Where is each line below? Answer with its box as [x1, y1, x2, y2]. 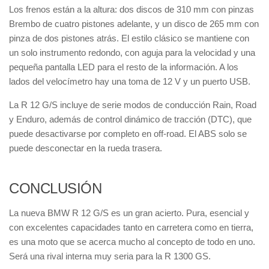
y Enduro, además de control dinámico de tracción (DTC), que [9, 114, 252, 124]
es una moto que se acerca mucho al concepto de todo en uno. [9, 237, 255, 247]
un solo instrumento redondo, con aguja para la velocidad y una [9, 47, 255, 58]
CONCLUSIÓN [9, 180, 101, 196]
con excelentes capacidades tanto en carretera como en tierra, [9, 222, 253, 232]
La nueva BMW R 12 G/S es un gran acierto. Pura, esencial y [9, 208, 249, 218]
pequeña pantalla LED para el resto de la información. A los [9, 62, 238, 72]
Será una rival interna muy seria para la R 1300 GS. [9, 251, 211, 261]
